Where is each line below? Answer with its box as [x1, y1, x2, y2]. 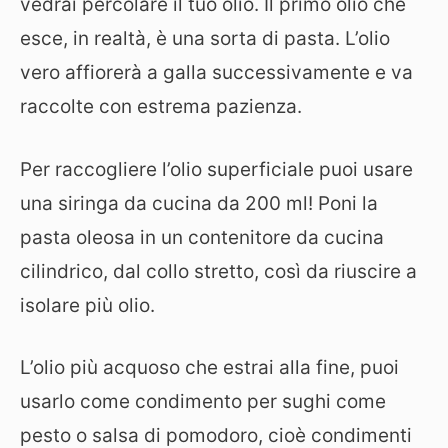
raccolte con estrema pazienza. [20, 95, 302, 118]
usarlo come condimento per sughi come [20, 390, 386, 413]
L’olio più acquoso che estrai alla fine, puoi [20, 356, 399, 379]
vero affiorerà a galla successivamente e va [20, 61, 413, 84]
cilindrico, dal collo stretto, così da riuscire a [20, 259, 417, 283]
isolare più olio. [20, 293, 155, 317]
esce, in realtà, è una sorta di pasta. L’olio [20, 27, 390, 50]
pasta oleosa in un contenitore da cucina [20, 225, 384, 249]
